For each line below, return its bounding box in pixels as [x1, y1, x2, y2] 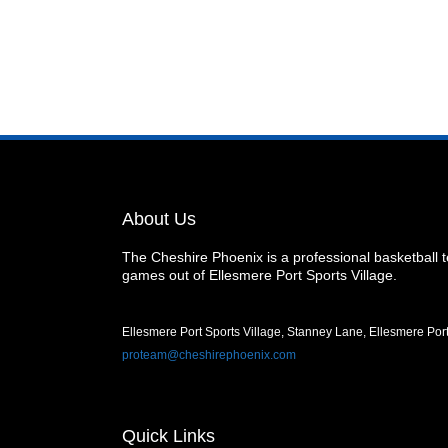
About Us [122, 209, 196, 229]
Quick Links [122, 426, 215, 446]
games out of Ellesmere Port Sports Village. [122, 267, 401, 283]
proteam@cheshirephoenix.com [122, 348, 296, 362]
